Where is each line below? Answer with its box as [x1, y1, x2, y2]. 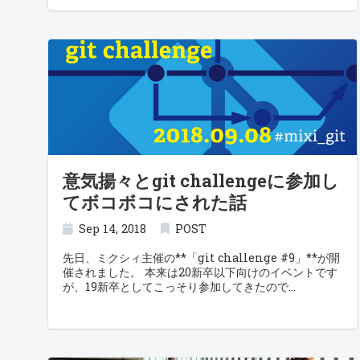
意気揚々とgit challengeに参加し [63, 169, 339, 192]
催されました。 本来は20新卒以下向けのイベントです [63, 264, 337, 280]
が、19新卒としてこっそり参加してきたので [63, 279, 288, 294]
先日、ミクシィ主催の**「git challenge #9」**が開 [63, 250, 340, 265]
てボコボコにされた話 [63, 190, 247, 214]
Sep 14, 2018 [79, 221, 147, 236]
